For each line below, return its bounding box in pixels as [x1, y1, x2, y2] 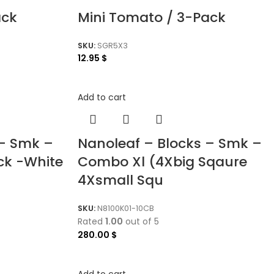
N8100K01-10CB [97, 202, 154, 213]
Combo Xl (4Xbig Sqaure [78, 152, 247, 172]
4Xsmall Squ [78, 171, 163, 190]
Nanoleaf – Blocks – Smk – [78, 134, 262, 154]
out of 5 [123, 215, 159, 228]
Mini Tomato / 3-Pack [78, 7, 226, 27]
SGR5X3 [97, 40, 128, 51]
